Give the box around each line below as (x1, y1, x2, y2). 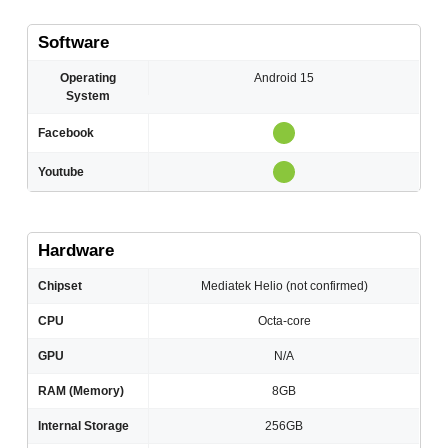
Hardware (38, 241, 115, 261)
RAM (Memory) (38, 384, 125, 399)
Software (38, 33, 110, 53)
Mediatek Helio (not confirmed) (200, 279, 368, 294)
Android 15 (254, 71, 315, 86)
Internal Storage (38, 419, 130, 434)
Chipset (38, 279, 83, 294)
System (66, 89, 111, 104)
